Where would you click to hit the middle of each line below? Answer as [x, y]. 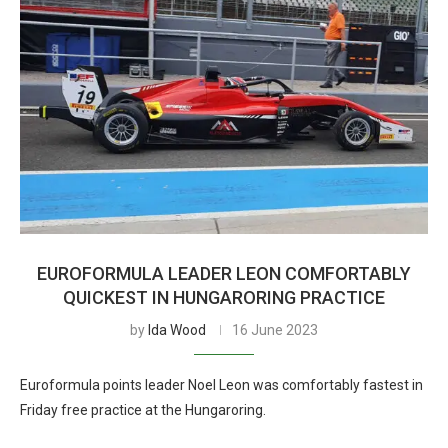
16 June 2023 [275, 330]
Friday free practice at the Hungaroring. [143, 410]
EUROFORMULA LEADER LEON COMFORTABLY [224, 273]
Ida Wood [177, 330]
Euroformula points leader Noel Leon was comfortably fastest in [221, 385]
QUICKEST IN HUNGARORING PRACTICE [224, 297]
